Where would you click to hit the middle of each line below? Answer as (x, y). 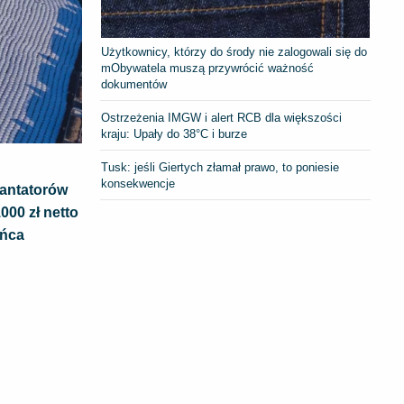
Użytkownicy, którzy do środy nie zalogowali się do (234, 52)
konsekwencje (138, 184)
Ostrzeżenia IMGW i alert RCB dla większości (222, 118)
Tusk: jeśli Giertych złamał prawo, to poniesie (220, 167)
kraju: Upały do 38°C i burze (174, 134)
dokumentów (134, 84)
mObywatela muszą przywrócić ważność (208, 68)
